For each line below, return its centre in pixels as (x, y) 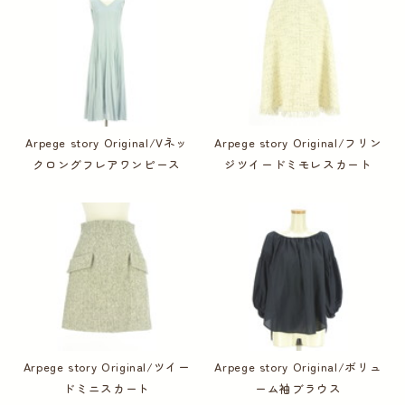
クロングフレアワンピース (107, 165)
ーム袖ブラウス (298, 389)
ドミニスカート (107, 389)
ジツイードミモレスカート (298, 165)
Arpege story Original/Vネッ (107, 143)
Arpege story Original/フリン (298, 143)
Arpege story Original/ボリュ (298, 367)
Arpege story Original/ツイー (107, 367)
